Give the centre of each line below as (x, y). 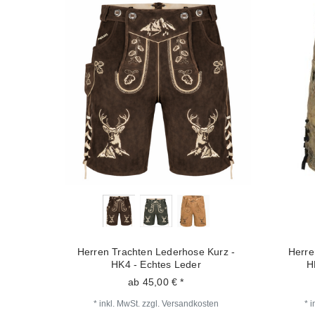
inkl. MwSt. (120, 303)
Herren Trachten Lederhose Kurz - (156, 251)
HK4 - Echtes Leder (156, 264)
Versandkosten (190, 303)
